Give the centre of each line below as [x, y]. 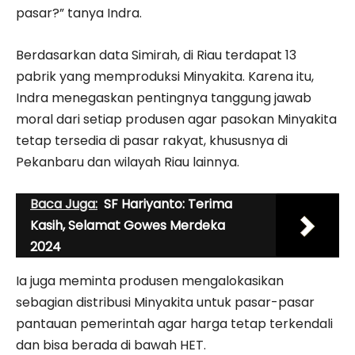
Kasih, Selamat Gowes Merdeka [128, 226]
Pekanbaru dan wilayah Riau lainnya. [128, 162]
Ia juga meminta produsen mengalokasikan [150, 281]
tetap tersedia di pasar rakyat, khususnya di [152, 141]
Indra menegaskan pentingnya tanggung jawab [164, 98]
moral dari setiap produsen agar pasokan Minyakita [176, 120]
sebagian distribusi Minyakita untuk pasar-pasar [165, 303]
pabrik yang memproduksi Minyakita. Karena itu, [165, 77]
